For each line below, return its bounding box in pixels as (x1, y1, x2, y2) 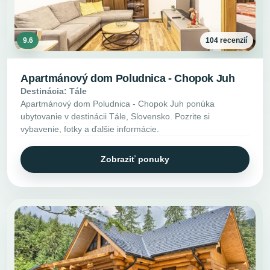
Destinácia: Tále (20, 86, 87, 96)
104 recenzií (206, 36, 248, 45)
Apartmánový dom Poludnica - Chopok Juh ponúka (20, 98, 215, 108)
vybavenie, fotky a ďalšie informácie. (20, 124, 160, 134)
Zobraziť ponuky (101, 154, 169, 164)
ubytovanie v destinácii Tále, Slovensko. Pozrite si (20, 111, 210, 121)
